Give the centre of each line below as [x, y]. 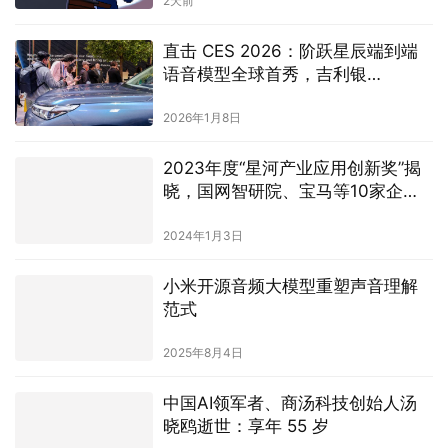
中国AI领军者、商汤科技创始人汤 [289, 292]
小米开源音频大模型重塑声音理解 [290, 175]
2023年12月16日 [208, 360]
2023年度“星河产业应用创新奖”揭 [291, 58]
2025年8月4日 [202, 242]
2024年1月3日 [202, 125]
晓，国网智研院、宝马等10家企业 [291, 81]
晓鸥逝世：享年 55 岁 [245, 315]
